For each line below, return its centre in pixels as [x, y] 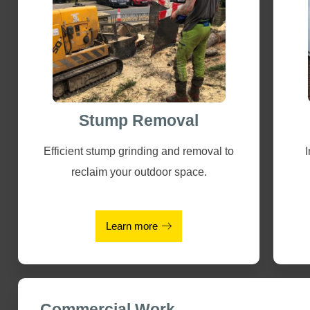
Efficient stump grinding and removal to [139, 151]
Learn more [132, 226]
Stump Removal [139, 120]
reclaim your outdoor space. [139, 172]
